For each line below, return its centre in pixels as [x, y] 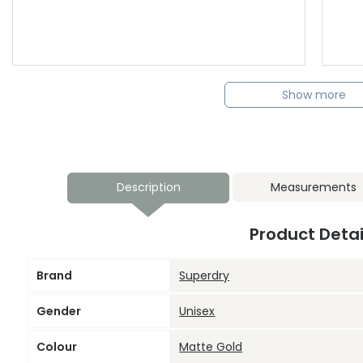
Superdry [205, 276]
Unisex [197, 312]
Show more [314, 95]
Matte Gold [211, 347]
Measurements [314, 188]
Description [148, 188]
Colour [56, 347]
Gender [58, 312]
